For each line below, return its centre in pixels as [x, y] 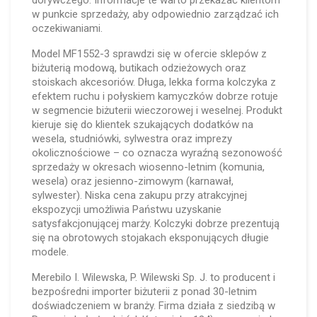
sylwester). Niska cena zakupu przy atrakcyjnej [139, 195]
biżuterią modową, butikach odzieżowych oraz [139, 68]
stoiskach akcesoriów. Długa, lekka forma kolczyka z [154, 82]
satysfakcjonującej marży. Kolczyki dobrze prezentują [156, 224]
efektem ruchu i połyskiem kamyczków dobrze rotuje [155, 96]
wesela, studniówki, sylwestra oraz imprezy [132, 139]
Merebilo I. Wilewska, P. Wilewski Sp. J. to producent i [154, 277]
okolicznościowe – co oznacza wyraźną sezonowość [157, 153]
